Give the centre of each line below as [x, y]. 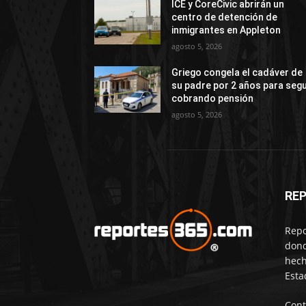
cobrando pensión [213, 98]
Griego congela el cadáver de [237, 72]
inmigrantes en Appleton [226, 30]
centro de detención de [225, 17]
